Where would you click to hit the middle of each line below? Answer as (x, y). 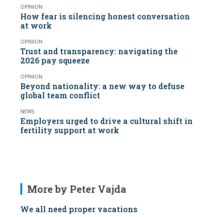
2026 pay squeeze (55, 60)
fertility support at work (70, 130)
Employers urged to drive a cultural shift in (107, 121)
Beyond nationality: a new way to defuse (102, 86)
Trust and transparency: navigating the (99, 51)
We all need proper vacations (79, 209)
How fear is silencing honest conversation (105, 16)
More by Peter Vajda (77, 189)
